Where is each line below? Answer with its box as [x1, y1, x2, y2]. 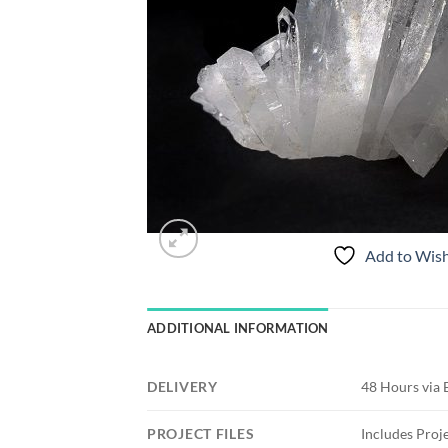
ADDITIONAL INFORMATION [147, 320, 329, 336]
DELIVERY [147, 378, 218, 395]
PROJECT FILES [147, 425, 255, 442]
